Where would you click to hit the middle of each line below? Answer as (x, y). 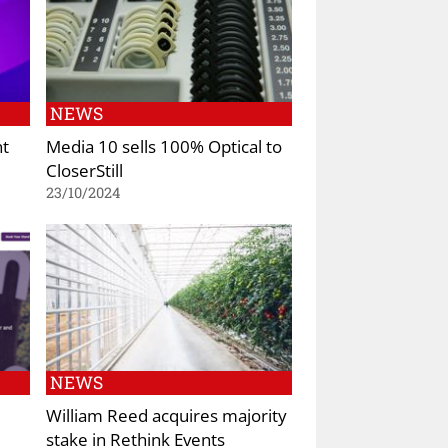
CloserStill (84, 169)
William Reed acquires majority (166, 415)
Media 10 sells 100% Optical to (164, 145)
